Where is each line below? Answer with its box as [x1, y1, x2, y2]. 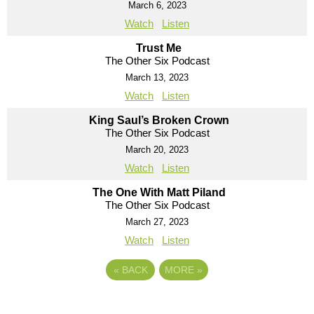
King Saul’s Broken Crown [88, 114, 229, 126]
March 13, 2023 [125, 71, 189, 83]
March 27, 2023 [125, 216, 189, 227]
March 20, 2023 [125, 144, 189, 155]
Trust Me [136, 41, 182, 54]
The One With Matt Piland [92, 186, 226, 198]
